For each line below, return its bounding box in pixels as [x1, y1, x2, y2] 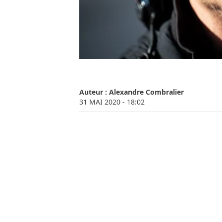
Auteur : [79, 87, 109, 97]
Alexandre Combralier [109, 87, 184, 97]
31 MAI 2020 [79, 97, 120, 107]
